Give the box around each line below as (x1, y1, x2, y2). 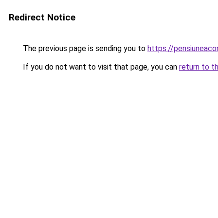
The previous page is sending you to (21, 44, 147, 53)
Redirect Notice (9, 12, 75, 23)
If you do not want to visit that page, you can (21, 62, 179, 72)
